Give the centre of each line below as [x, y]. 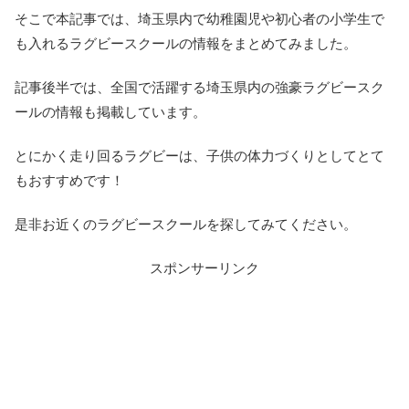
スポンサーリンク [204, 268]
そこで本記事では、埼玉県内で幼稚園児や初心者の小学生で [199, 19]
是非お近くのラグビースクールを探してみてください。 [186, 225]
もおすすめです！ [69, 181]
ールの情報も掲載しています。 [110, 112]
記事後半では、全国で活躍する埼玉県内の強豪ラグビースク [199, 88]
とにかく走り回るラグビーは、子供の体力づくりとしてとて [199, 156]
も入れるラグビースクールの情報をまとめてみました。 [186, 44]
